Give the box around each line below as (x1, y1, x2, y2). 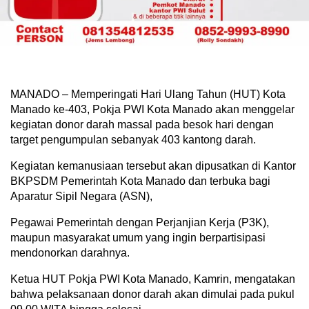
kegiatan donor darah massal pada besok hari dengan (10, 118, 274, 130)
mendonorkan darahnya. (10, 246, 130, 259)
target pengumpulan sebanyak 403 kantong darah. (10, 133, 256, 146)
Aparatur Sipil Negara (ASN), (10, 190, 152, 202)
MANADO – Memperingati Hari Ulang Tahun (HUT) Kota (10, 88, 286, 100)
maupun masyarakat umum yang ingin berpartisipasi (10, 231, 266, 243)
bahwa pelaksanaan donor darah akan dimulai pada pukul (10, 288, 295, 300)
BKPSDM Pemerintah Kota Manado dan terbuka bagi (10, 175, 270, 187)
